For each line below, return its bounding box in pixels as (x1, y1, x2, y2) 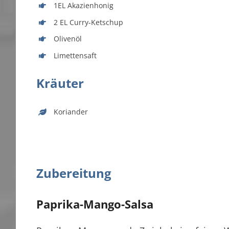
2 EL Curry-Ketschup (53, 17, 123, 27)
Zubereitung (36, 164, 111, 181)
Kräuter (36, 75, 84, 92)
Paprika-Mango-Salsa (36, 196, 153, 212)
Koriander (53, 107, 88, 117)
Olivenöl (53, 34, 82, 44)
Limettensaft (53, 51, 97, 61)
